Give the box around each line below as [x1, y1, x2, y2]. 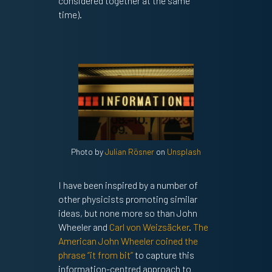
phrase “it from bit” [58, 249, 133, 261]
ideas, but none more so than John [58, 207, 197, 219]
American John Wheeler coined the [58, 235, 198, 247]
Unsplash [166, 146, 201, 157]
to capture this [132, 249, 194, 261]
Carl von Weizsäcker [109, 221, 189, 233]
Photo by [70, 146, 105, 157]
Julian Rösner [104, 146, 154, 157]
